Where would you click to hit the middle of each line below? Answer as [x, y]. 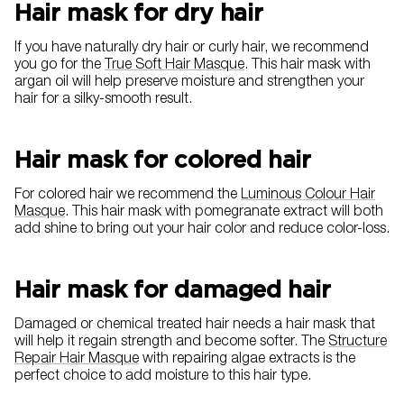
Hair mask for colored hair [163, 160]
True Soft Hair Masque [174, 66]
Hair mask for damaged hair [173, 289]
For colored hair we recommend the [128, 196]
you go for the [60, 66]
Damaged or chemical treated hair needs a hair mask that [195, 326]
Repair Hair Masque [77, 360]
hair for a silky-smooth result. [103, 101]
